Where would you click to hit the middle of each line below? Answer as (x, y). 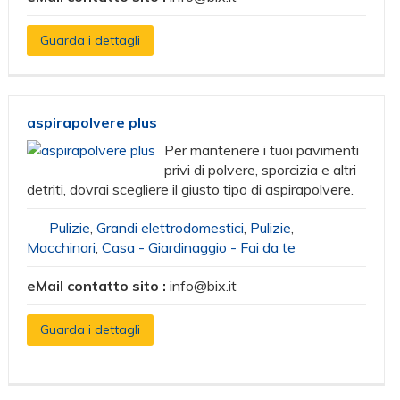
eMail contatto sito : (99, 286)
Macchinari (62, 247)
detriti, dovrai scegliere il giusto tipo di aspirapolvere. (191, 189)
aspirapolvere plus (92, 122)
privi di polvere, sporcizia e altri (261, 170)
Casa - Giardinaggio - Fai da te (199, 247)
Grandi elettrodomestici (171, 228)
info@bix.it (204, 286)
